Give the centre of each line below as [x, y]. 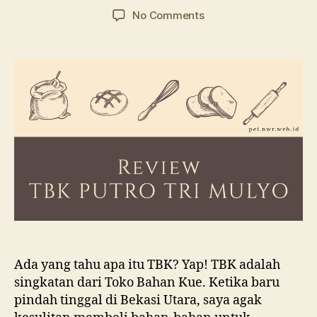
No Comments [168, 15]
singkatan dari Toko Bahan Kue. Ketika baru [147, 283]
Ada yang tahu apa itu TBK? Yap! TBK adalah [147, 265]
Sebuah [223, 108]
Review [221, 123]
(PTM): [220, 92]
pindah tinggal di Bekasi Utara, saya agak [138, 301]
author [57, 8]
